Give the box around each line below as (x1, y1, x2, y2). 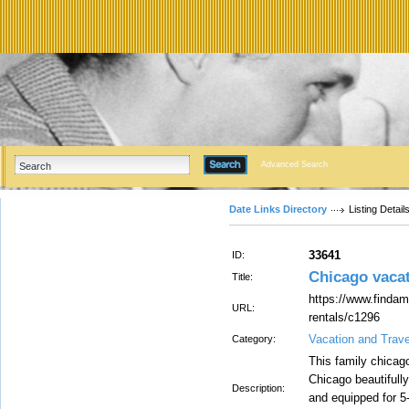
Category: (232, 333, 276, 344)
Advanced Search (261, 160, 328, 169)
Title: (232, 271, 253, 282)
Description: (232, 383, 285, 393)
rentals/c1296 (309, 310, 380, 324)
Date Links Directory (229, 204, 327, 215)
